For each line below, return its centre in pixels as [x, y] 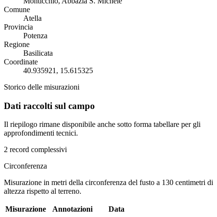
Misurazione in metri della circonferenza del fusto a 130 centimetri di [108, 183]
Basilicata [38, 53]
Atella [32, 18]
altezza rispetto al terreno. [43, 191]
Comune [17, 9]
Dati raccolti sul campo [49, 106]
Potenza [35, 35]
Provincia [18, 27]
